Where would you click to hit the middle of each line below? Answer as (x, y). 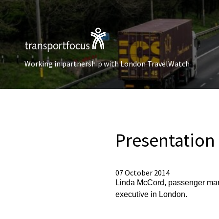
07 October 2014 (142, 173)
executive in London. (151, 194)
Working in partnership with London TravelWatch (107, 64)
